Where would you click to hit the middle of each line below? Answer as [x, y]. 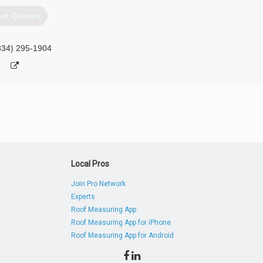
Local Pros [90, 164]
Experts [83, 197]
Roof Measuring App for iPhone [121, 222]
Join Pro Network [99, 184]
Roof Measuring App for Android [123, 235]
